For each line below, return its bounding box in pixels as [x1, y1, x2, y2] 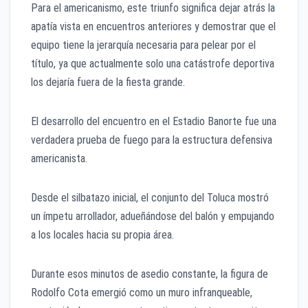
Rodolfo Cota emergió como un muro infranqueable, [31, 286, 252, 300]
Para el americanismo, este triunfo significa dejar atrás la [31, 1, 275, 15]
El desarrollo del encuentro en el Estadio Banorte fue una [31, 115, 276, 129]
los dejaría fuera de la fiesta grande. [31, 76, 185, 89]
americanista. [31, 152, 87, 166]
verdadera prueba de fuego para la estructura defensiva [31, 133, 272, 147]
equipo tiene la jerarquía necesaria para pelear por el [31, 38, 256, 52]
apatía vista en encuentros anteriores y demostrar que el [31, 20, 276, 34]
